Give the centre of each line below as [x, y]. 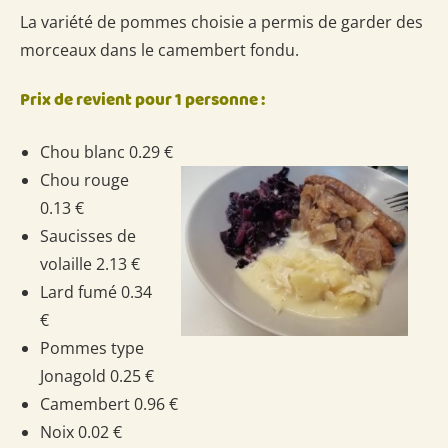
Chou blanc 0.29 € [192, 151]
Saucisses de [88, 235]
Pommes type [92, 347]
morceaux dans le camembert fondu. [159, 49]
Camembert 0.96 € [109, 403]
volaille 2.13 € [90, 263]
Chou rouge [84, 179]
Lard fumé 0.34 [96, 291]
